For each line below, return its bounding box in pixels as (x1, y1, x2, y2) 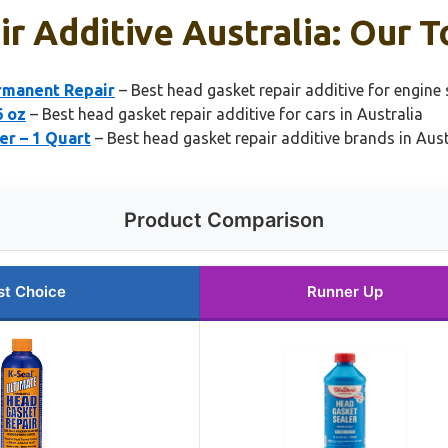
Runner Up (307, 281, 383, 301)
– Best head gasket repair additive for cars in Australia (26, 104, 423, 123)
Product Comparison (124, 207, 324, 232)
